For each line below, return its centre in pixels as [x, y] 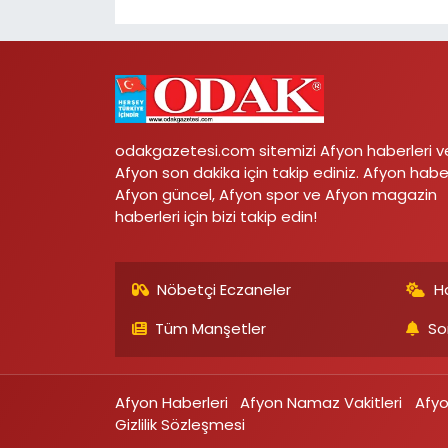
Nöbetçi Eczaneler [224, 290]
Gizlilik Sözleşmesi [179, 425]
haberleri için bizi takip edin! [215, 217]
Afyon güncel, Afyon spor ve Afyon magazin [275, 195]
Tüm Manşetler [211, 329]
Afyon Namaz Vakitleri [321, 403]
